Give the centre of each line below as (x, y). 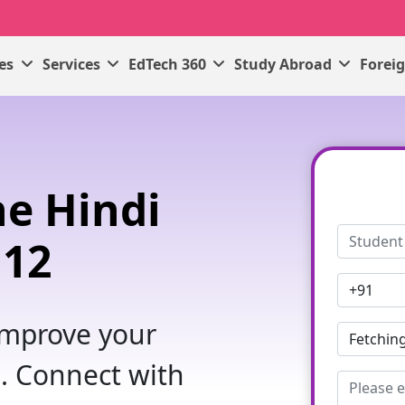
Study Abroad (285, 64)
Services (73, 64)
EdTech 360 (169, 64)
